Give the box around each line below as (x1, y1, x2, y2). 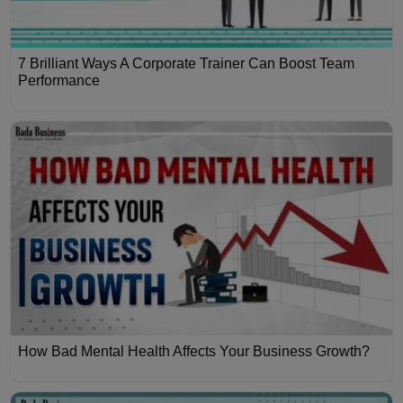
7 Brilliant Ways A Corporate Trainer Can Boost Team (18, 55, 355, 71)
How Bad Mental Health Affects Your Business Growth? (18, 344, 371, 360)
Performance (18, 72, 101, 88)
